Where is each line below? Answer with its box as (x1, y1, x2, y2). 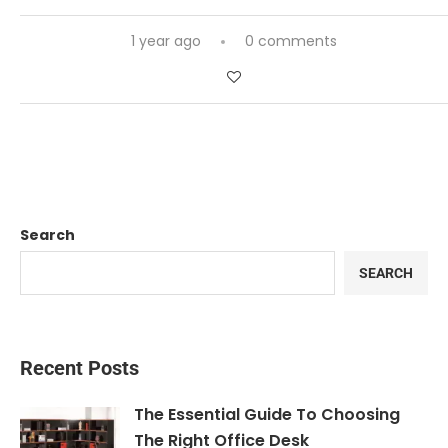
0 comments (245, 31, 337, 52)
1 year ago (131, 31, 201, 52)
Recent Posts (20, 356, 139, 381)
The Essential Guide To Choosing (134, 403, 400, 427)
